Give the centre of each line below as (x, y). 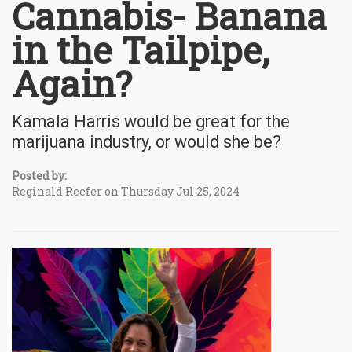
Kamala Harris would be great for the (151, 121)
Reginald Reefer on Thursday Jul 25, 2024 (126, 191)
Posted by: (39, 175)
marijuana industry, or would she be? (147, 141)
